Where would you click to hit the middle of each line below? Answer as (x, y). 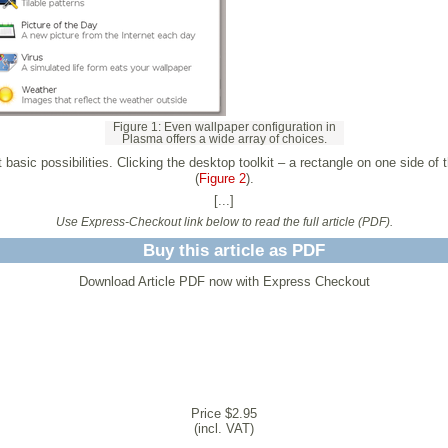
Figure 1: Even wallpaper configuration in (224, 126)
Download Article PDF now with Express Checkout (224, 281)
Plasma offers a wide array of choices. (224, 138)
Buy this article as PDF (234, 250)
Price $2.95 (224, 413)
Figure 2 (222, 178)
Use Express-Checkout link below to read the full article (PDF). (224, 221)
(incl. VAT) (224, 428)
